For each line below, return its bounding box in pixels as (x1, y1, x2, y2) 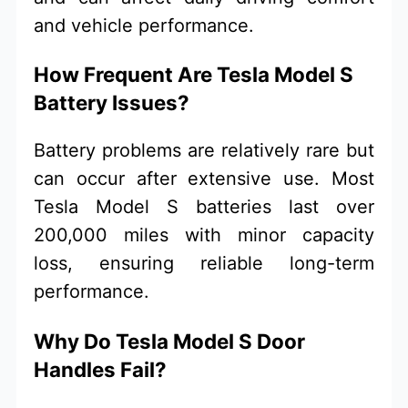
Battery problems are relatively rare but (34, 139, 374, 162)
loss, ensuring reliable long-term (34, 252, 374, 275)
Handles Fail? (34, 356, 168, 382)
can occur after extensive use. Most (34, 168, 374, 190)
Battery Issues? (34, 90, 190, 115)
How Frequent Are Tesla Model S (34, 62, 354, 87)
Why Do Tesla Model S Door (34, 328, 306, 353)
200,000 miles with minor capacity (34, 224, 374, 247)
